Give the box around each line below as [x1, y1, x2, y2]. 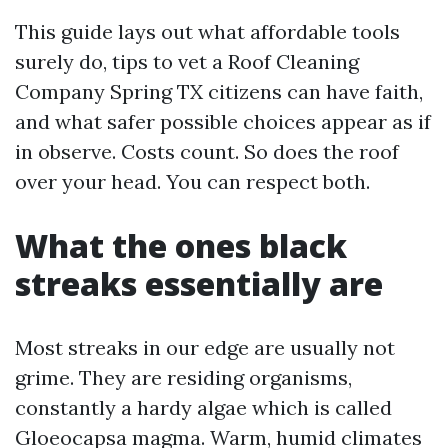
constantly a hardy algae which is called [15, 395, 392, 420]
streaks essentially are [15, 262, 383, 305]
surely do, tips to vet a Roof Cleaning [15, 49, 359, 74]
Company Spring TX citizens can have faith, [15, 79, 423, 104]
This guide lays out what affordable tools [15, 19, 400, 44]
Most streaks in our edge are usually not [15, 335, 395, 360]
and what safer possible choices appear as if [15, 109, 431, 134]
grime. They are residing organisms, [15, 365, 352, 390]
